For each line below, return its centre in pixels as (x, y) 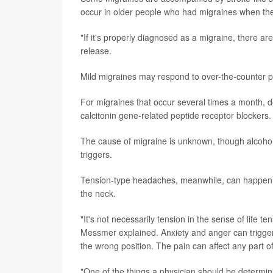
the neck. (98, 193)
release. (96, 51)
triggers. (96, 154)
